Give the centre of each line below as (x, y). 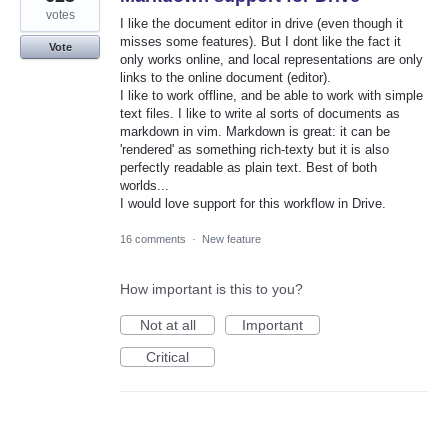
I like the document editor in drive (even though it (261, 24)
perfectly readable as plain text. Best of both (248, 168)
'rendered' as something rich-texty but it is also (254, 150)
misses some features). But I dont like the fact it (260, 42)
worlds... (144, 186)
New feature (231, 238)
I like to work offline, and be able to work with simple (271, 96)
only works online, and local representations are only (271, 60)
